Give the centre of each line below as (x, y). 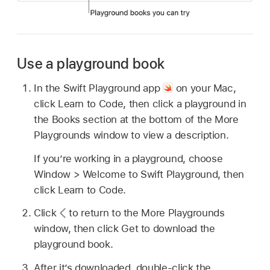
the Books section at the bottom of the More (136, 119)
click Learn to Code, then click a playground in (140, 103)
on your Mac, (205, 88)
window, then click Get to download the (124, 229)
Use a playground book (91, 64)
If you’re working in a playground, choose (128, 158)
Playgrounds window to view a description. (131, 135)
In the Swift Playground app (99, 88)
